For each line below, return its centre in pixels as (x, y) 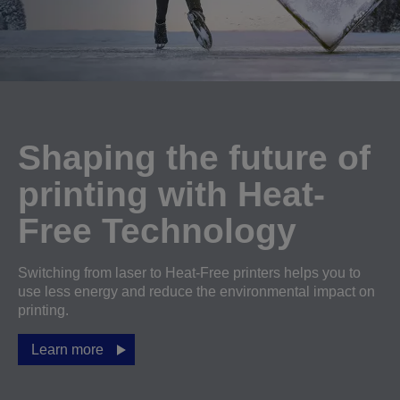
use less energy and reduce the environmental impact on (196, 292)
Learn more (67, 350)
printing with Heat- (171, 194)
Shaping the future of (194, 158)
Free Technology (157, 231)
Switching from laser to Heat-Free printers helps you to (189, 273)
